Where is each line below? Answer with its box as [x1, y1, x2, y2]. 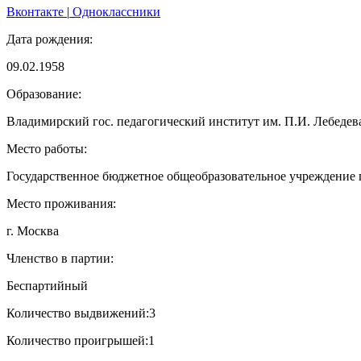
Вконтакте [6, 4, 67, 19]
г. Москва [6, 223, 59, 238]
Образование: [6, 86, 81, 101]
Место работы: [6, 141, 87, 156]
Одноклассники [69, 4, 160, 19]
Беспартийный [6, 278, 88, 293]
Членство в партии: [6, 251, 114, 265]
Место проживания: [6, 196, 116, 210]
